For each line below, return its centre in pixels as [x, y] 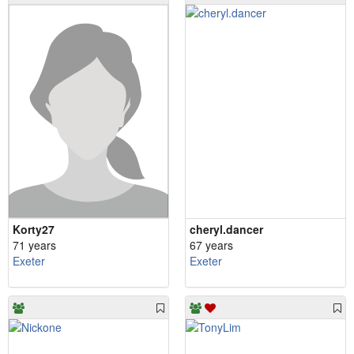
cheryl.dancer [226, 229]
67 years [211, 245]
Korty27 [34, 229]
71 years [34, 245]
